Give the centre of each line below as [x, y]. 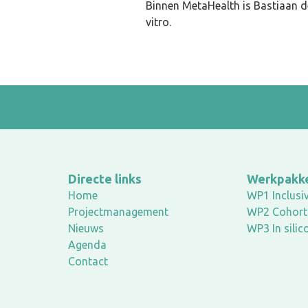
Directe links [105, 179]
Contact [88, 261]
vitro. [158, 22]
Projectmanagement [118, 212]
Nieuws [86, 228]
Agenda [87, 245]
